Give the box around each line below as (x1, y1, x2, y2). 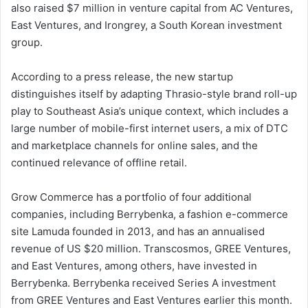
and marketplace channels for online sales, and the (11, 139, 258, 153)
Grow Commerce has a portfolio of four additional (11, 190, 252, 204)
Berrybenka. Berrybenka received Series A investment (11, 276, 276, 290)
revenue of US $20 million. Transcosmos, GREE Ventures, (11, 242, 291, 256)
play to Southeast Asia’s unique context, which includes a (11, 104, 288, 118)
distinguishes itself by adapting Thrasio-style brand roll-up (11, 87, 297, 101)
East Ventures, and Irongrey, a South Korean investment (11, 19, 282, 32)
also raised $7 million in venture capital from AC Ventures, (11, 1, 293, 15)
